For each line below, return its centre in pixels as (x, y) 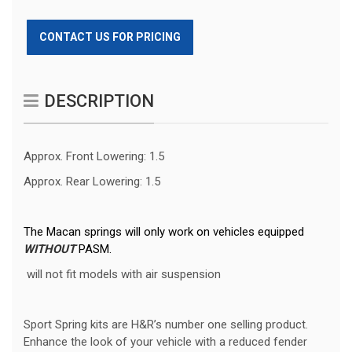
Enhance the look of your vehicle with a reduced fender (165, 342)
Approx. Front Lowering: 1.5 (94, 157)
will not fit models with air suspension (122, 275)
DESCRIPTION (99, 101)
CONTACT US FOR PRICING (110, 37)
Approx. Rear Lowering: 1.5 (92, 182)
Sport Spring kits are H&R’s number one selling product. (166, 325)
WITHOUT (51, 249)
